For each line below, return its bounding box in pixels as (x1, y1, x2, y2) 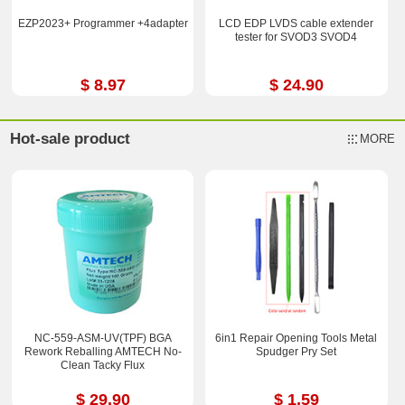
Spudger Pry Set (256, 344, 337, 358)
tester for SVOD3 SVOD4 (235, 31, 358, 44)
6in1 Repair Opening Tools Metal (215, 331, 378, 344)
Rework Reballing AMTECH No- (24, 344, 182, 358)
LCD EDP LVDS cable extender (219, 17, 374, 31)
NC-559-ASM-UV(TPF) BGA (33, 331, 172, 344)
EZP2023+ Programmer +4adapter (17, 17, 188, 31)
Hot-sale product (10, 129, 131, 147)
